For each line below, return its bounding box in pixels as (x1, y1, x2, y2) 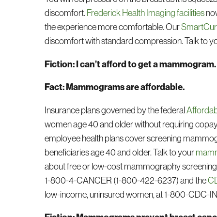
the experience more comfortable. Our (45, 21, 182, 33)
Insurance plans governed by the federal (45, 104, 187, 116)
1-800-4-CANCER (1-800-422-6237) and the (45, 174, 208, 186)
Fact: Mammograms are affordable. (45, 81, 185, 93)
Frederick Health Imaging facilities (87, 7, 205, 19)
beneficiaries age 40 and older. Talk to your (45, 146, 196, 158)
